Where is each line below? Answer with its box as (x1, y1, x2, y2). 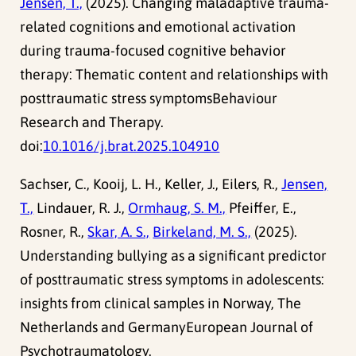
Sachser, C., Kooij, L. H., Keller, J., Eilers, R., (20, 176, 282, 193)
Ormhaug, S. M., (128, 199, 226, 217)
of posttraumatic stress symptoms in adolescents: (20, 271, 325, 288)
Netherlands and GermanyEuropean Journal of (20, 319, 314, 336)
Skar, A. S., (87, 223, 150, 241)
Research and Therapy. (20, 114, 164, 131)
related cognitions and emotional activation (20, 18, 296, 36)
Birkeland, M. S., (153, 223, 252, 241)
